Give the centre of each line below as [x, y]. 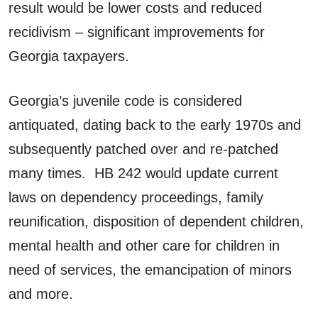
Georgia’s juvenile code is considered [125, 100]
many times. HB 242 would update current [143, 173]
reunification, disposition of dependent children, [156, 221]
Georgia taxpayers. [69, 56]
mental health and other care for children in [144, 245]
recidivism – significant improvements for [137, 32]
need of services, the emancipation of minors [150, 269]
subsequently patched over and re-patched [143, 149]
